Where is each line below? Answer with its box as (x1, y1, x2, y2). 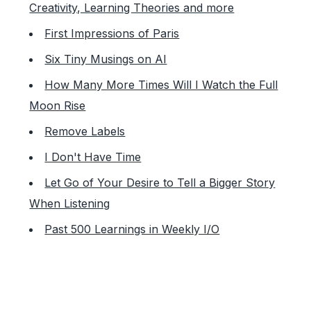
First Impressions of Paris (44, 26, 180, 40)
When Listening (29, 196, 110, 210)
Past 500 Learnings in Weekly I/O (44, 221, 220, 236)
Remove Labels (44, 124, 126, 138)
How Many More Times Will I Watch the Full (44, 77, 278, 92)
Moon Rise (29, 98, 86, 112)
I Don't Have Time (44, 149, 142, 164)
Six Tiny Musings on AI (44, 51, 167, 66)
